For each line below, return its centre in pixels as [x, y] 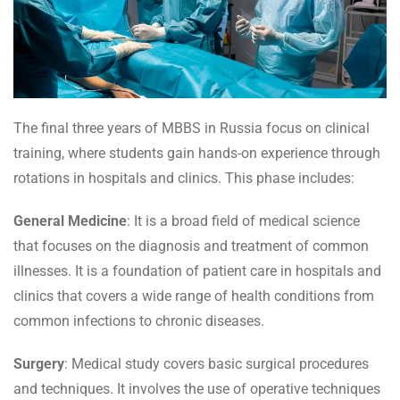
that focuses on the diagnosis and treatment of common [191, 246]
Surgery [39, 364]
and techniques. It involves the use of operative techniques [197, 389]
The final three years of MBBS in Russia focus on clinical [192, 129]
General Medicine [70, 221]
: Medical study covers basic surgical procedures [217, 364]
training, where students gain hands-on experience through [197, 154]
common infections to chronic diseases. [139, 321]
